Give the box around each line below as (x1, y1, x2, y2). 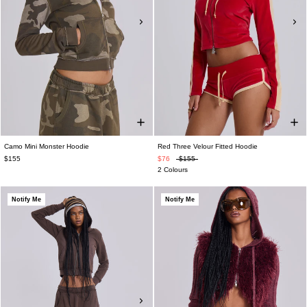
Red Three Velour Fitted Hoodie (158, 143, 258, 150)
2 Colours (158, 166, 188, 173)
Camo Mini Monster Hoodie (4, 143, 89, 150)
